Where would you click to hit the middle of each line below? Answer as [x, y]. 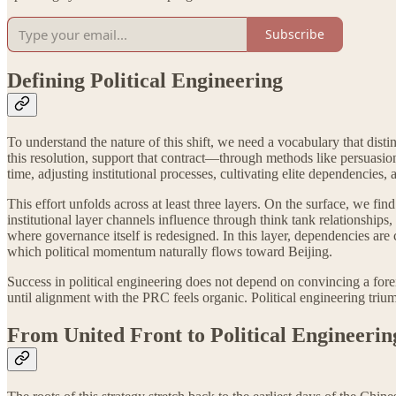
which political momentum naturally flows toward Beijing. [170, 252]
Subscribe [295, 34]
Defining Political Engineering [145, 81]
